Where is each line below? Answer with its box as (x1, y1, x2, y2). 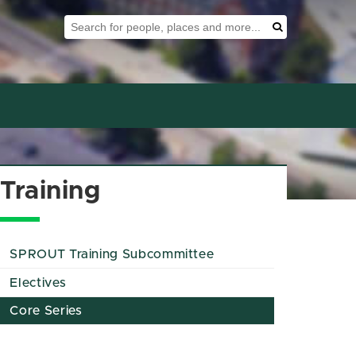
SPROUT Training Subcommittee (10, 248, 215, 261)
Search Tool (64, 15, 137, 28)
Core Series (10, 304, 83, 317)
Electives (10, 276, 67, 289)
